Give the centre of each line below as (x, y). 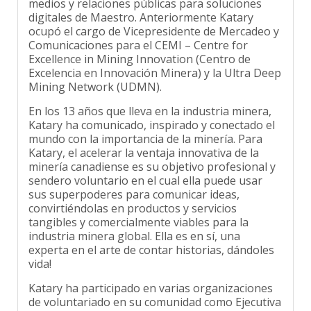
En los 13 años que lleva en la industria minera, (150, 101)
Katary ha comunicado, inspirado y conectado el (152, 115)
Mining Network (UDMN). (95, 77)
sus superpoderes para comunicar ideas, (134, 184)
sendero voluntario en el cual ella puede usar (145, 170)
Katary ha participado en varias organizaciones (151, 278)
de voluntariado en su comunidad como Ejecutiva (155, 292)
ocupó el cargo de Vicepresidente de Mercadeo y (154, 21)
